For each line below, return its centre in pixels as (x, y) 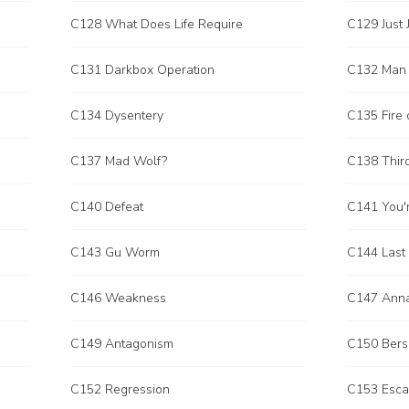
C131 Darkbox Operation (142, 70)
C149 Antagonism (122, 344)
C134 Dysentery (117, 115)
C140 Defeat (107, 207)
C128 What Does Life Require (157, 24)
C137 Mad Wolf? (119, 161)
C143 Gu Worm (115, 252)
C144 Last (376, 252)
